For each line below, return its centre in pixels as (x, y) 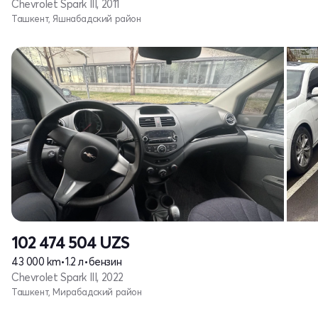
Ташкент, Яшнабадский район (76, 18)
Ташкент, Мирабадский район (77, 291)
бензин (105, 261)
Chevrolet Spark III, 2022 (67, 277)
